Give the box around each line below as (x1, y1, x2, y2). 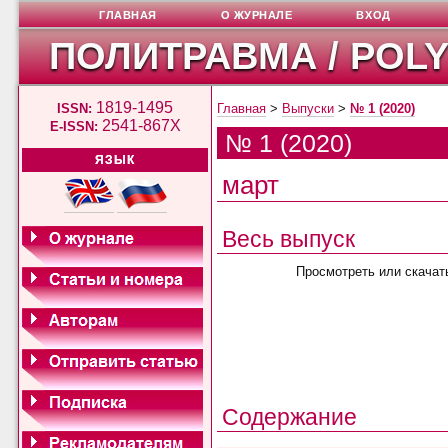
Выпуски (282, 101, 335, 117)
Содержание (222, 403, 358, 430)
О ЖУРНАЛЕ (220, 9, 293, 21)
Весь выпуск (222, 225, 356, 252)
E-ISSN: (49, 118, 98, 134)
